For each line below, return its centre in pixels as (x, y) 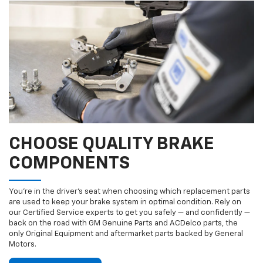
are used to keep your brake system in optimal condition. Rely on (125, 203)
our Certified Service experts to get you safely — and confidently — (129, 213)
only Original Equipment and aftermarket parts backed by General (126, 234)
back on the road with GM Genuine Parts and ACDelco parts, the (123, 224)
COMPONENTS (69, 164)
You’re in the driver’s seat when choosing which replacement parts (129, 192)
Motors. (23, 245)
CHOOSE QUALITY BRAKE (112, 145)
